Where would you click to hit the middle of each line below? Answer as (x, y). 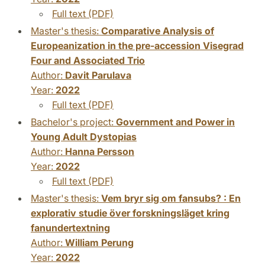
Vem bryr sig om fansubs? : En (171, 198)
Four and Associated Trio (88, 60)
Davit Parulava (98, 75)
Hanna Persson (100, 151)
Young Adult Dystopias (84, 136)
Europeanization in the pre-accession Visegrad (137, 45)
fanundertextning (70, 227)
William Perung (99, 242)
